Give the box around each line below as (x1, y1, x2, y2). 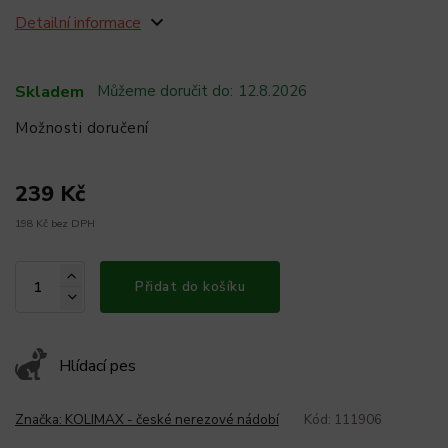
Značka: (15, 409, 65, 429)
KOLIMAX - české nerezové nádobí (65, 409, 279, 429)
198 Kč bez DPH (15, 215, 95, 231)
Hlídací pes (59, 355, 136, 378)
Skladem (15, 79, 84, 103)
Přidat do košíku (135, 276, 245, 296)
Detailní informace (15, 12, 141, 35)
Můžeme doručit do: (97, 81, 233, 102)
